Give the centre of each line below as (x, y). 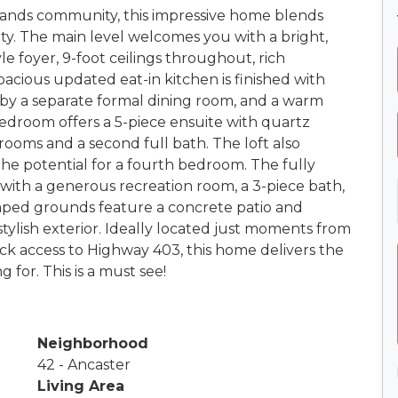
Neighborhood (93, 343)
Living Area (81, 386)
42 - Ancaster (84, 364)
